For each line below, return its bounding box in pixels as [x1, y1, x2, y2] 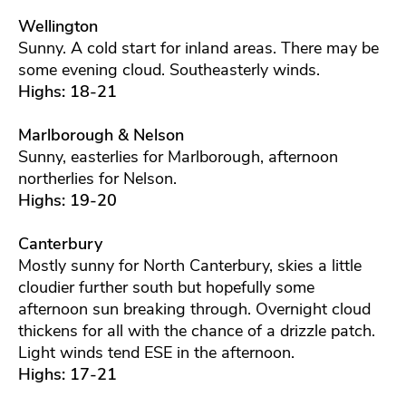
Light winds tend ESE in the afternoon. [18, 341, 295, 363]
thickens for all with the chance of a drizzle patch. [18, 319, 375, 342]
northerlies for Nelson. [18, 167, 177, 189]
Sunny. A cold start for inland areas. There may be [18, 36, 379, 59]
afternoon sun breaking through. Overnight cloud [18, 297, 371, 320]
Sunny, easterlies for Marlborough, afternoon [18, 145, 338, 168]
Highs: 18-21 [18, 80, 117, 102]
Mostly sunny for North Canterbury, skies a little [18, 254, 362, 276]
